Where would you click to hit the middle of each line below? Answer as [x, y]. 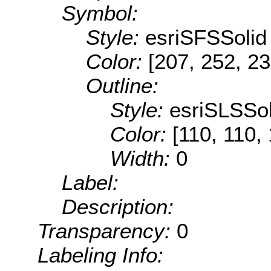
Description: [118, 207]
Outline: [122, 86]
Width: [143, 158]
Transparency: [107, 231]
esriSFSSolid [206, 38]
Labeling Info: [100, 255]
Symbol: [100, 13]
